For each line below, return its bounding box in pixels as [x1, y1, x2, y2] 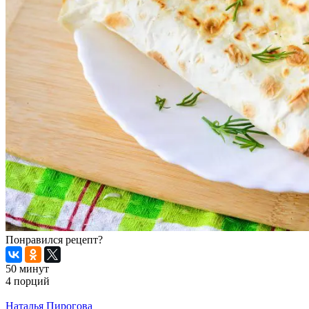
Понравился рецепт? [6, 234, 103, 246]
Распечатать [6, 288, 62, 300]
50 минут [6, 263, 49, 275]
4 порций [6, 275, 50, 288]
